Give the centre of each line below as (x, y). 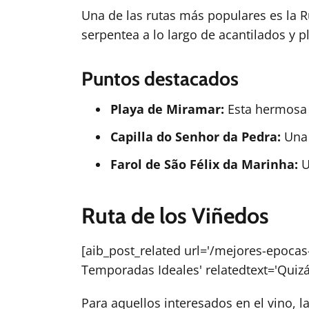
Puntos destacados (160, 79)
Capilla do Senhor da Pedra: (196, 137)
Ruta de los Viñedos (175, 216)
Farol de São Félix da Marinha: (204, 164)
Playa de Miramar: (167, 109)
